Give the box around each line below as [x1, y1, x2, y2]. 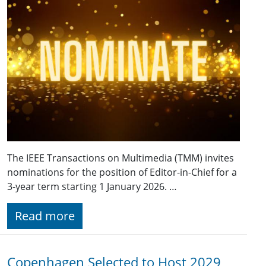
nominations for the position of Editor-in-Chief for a [7, 166, 237, 179]
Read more [15, 208, 75, 224]
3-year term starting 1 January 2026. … [7, 180, 177, 194]
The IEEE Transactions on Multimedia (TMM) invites [7, 151, 234, 165]
